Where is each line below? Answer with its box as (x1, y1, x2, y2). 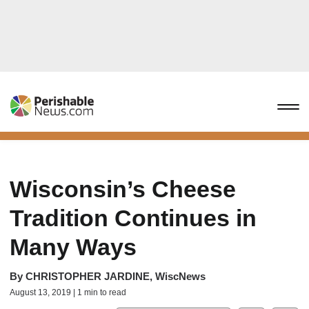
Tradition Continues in (10, 205, 257, 231)
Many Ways (10, 234, 137, 260)
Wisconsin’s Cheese (10, 176, 236, 202)
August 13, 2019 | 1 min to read (10, 288, 126, 297)
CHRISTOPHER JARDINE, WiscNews (26, 270, 206, 282)
